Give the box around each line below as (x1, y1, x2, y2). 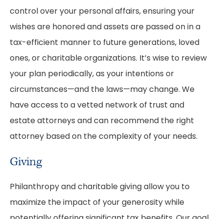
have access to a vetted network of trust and (10, 102, 184, 109)
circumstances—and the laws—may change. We (10, 86, 195, 94)
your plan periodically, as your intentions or (10, 70, 174, 78)
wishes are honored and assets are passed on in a (10, 23, 200, 31)
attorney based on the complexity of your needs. (10, 133, 197, 141)
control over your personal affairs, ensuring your (10, 8, 195, 16)
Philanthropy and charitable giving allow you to (10, 183, 190, 191)
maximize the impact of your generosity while (10, 199, 184, 207)
